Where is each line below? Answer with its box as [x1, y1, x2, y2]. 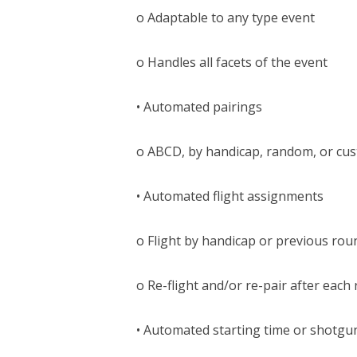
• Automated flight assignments [135, 186, 324, 205]
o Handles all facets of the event [135, 53, 328, 71]
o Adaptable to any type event [135, 8, 315, 26]
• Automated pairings [135, 97, 262, 116]
